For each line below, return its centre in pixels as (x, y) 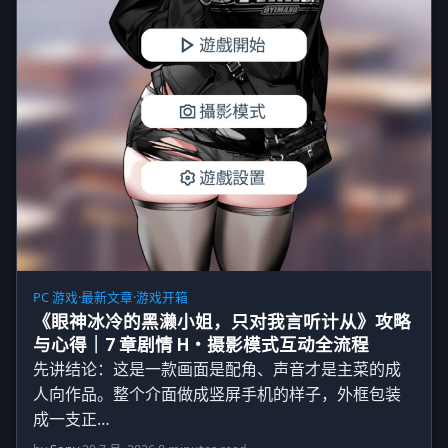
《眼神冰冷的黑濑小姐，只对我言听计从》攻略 (222, 322)
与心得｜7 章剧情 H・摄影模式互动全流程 (201, 345)
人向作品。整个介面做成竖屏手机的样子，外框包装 (217, 394)
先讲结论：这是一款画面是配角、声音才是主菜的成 (217, 369)
